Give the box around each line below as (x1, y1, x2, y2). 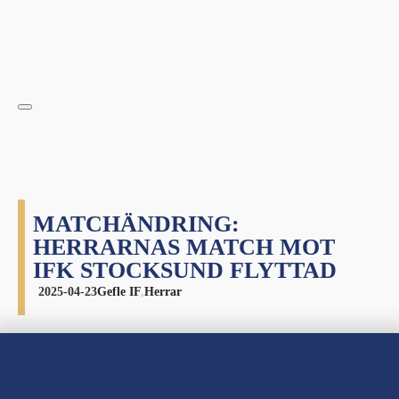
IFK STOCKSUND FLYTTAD (33, 257, 337, 283)
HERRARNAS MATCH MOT (33, 234, 335, 260)
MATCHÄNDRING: (33, 211, 240, 237)
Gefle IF (97, 285, 141, 298)
